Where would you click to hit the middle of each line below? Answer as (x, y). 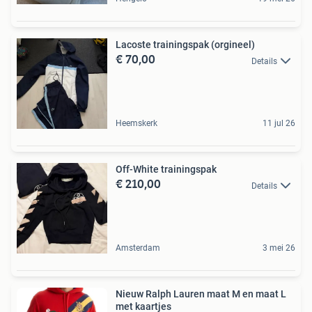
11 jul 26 (279, 124)
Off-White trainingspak (166, 170)
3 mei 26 (279, 248)
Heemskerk (136, 124)
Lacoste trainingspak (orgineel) (185, 45)
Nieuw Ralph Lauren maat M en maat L (201, 294)
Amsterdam (138, 248)
